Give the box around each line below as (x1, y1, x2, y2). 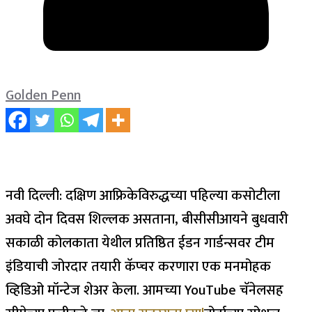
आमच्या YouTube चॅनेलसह (143, 279, 283, 302)
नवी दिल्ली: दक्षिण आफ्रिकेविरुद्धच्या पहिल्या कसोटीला (6, 184, 280, 208)
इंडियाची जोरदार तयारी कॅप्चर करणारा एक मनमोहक (6, 255, 271, 279)
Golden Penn (6, 84, 81, 108)
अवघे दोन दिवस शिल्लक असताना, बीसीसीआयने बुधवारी (6, 208, 288, 231)
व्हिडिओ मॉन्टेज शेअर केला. (6, 279, 143, 302)
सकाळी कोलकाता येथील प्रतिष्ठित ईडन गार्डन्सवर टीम (6, 231, 274, 255)
